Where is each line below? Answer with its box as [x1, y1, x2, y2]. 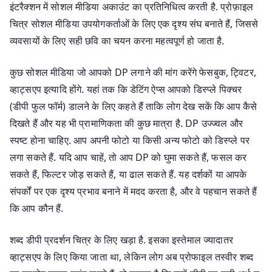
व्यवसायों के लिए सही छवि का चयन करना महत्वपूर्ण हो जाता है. [10, 33, 225, 47]
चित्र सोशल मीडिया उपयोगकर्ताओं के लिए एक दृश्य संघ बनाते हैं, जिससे [10, 16, 259, 30]
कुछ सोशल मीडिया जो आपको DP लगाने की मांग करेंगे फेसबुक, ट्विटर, [10, 65, 256, 79]
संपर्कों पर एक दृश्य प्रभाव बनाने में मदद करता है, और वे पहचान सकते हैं [10, 184, 257, 198]
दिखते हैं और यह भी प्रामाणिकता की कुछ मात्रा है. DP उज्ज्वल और [10, 116, 243, 130]
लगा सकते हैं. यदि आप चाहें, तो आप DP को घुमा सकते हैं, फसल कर [10, 150, 247, 164]
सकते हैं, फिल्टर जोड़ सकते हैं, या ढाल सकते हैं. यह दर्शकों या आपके [10, 167, 247, 181]
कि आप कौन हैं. [10, 201, 64, 215]
